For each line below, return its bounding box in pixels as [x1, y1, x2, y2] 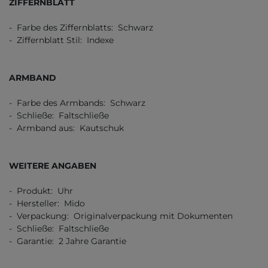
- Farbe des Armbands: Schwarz [9, 98, 145, 109]
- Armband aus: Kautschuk [9, 123, 124, 134]
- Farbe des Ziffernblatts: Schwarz [9, 22, 153, 33]
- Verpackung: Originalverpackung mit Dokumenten [9, 211, 233, 222]
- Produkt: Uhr [9, 185, 73, 197]
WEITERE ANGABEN [9, 160, 96, 172]
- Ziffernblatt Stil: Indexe [9, 35, 114, 46]
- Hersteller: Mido [9, 198, 85, 209]
